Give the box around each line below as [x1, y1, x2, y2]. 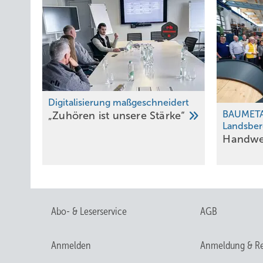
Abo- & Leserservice [51, 205, 127, 217]
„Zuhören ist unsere [48, 109, 150, 122]
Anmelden [51, 239, 91, 251]
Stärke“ [150, 109, 188, 122]
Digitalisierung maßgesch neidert [48, 97, 189, 107]
